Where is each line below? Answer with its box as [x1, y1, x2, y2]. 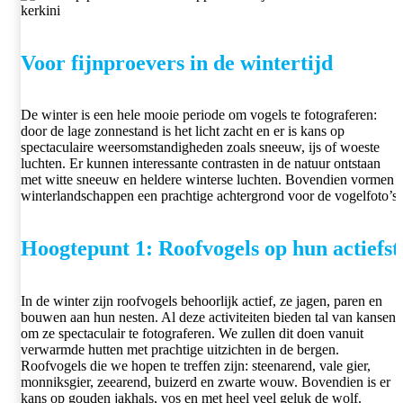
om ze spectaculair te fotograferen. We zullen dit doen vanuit [21, 326, 363, 342]
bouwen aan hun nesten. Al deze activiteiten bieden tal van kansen [21, 309, 396, 326]
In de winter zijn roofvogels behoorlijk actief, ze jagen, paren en [21, 293, 382, 309]
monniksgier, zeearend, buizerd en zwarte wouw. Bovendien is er [21, 374, 390, 390]
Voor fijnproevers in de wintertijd [21, 50, 333, 75]
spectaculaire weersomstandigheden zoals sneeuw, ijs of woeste [21, 139, 380, 156]
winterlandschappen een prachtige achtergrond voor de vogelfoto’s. [21, 188, 401, 204]
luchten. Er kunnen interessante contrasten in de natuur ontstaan [21, 156, 381, 172]
